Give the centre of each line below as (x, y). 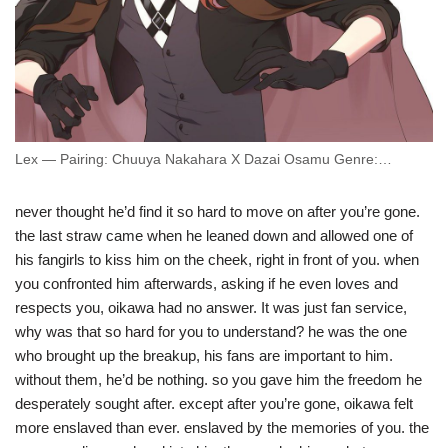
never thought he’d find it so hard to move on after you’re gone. (217, 212)
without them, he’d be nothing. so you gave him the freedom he (218, 380)
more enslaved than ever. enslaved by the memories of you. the (222, 428)
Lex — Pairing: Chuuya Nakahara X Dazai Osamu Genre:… (203, 160)
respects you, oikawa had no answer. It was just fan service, (211, 308)
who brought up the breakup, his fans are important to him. (204, 356)
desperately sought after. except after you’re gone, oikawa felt (214, 404)
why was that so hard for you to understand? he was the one (211, 332)
